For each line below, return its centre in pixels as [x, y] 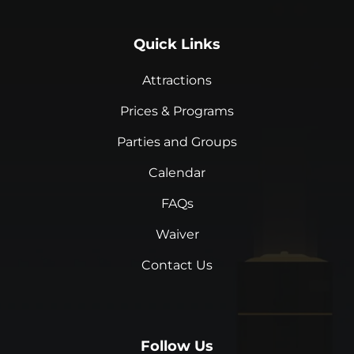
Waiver [177, 235]
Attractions [177, 81]
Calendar [177, 173]
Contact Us [177, 265]
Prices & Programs [177, 111]
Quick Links [177, 45]
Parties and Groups [177, 142]
